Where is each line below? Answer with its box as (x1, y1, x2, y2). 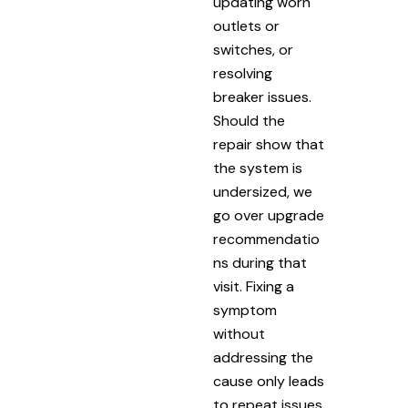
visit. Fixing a (213, 277, 294, 297)
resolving (213, 64, 272, 84)
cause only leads (213, 372, 324, 392)
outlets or (213, 16, 280, 36)
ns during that (213, 253, 307, 273)
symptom (213, 301, 277, 321)
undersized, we (213, 182, 312, 202)
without (213, 324, 265, 344)
